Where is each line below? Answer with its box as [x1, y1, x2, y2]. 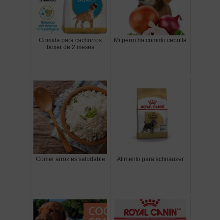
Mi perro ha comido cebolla [114, 37, 187, 44]
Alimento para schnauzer [117, 156, 184, 163]
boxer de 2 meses [46, 44, 94, 51]
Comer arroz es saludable [35, 156, 105, 163]
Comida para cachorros [39, 37, 102, 44]
